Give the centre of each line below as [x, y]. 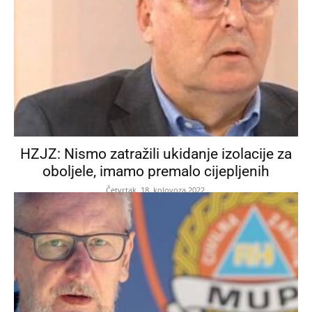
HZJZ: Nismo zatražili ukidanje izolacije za [156, 154]
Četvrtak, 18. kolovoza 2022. [156, 189]
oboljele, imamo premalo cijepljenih [156, 171]
